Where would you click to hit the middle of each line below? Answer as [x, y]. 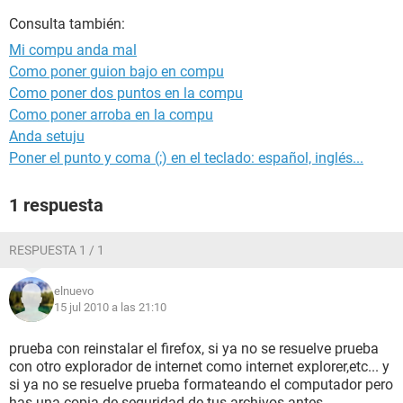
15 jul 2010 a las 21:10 [110, 307]
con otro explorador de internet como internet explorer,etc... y [199, 367]
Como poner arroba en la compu [111, 115]
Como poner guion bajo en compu [116, 72]
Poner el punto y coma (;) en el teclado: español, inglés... [186, 158]
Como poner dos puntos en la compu [126, 93]
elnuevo [74, 291]
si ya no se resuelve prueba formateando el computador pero [201, 385]
